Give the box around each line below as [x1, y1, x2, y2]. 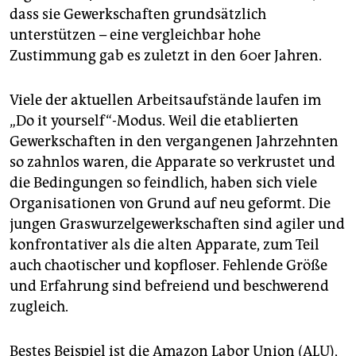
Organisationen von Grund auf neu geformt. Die [10, 194, 331, 212]
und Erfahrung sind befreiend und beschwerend [10, 277, 329, 295]
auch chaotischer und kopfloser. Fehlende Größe [10, 256, 327, 274]
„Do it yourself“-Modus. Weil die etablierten [10, 111, 299, 130]
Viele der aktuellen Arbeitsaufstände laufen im [10, 91, 321, 109]
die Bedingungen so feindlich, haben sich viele [10, 173, 317, 192]
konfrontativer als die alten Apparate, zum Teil [10, 235, 319, 253]
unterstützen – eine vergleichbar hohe [10, 25, 261, 44]
